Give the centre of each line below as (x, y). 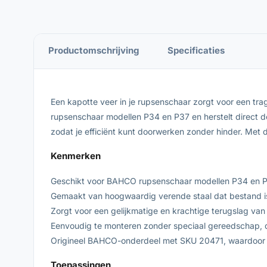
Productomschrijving (94, 50)
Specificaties (196, 50)
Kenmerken (76, 156)
